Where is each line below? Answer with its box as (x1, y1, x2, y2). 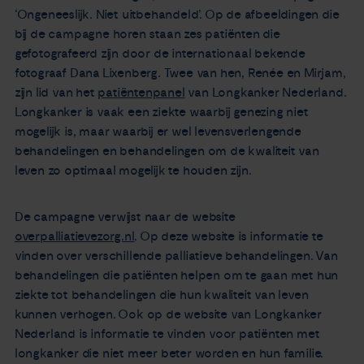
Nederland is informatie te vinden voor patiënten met (14, 325, 320, 342)
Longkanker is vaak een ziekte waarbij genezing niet (14, 104, 309, 121)
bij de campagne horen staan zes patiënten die (14, 26, 280, 43)
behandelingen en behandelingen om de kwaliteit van (14, 143, 319, 160)
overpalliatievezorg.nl (14, 227, 135, 245)
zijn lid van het (14, 84, 98, 102)
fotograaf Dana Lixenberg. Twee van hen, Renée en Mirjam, (14, 65, 346, 82)
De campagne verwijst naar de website (14, 208, 236, 225)
